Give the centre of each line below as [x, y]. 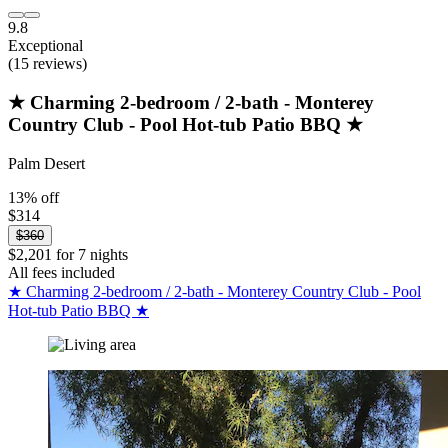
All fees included [61, 272]
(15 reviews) [47, 64]
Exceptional [45, 46]
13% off [33, 197]
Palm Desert [46, 163]
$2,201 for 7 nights [68, 254]
